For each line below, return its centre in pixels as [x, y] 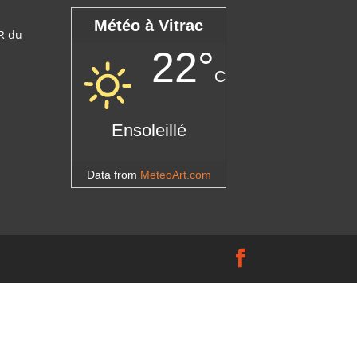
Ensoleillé [149, 130]
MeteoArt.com [175, 174]
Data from [113, 174]
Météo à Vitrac [149, 25]
